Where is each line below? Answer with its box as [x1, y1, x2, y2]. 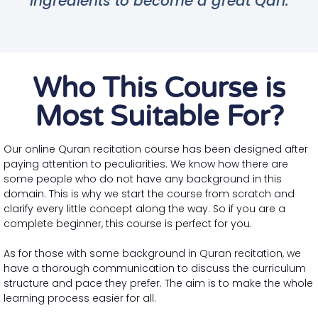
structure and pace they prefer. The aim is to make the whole [4, 275, 313, 290]
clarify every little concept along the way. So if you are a [4, 201, 285, 216]
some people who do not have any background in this [4, 171, 282, 186]
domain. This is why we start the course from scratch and [4, 186, 295, 201]
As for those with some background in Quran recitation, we [4, 246, 301, 261]
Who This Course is [33, 70, 285, 105]
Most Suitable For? [34, 99, 284, 133]
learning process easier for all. [4, 290, 156, 305]
